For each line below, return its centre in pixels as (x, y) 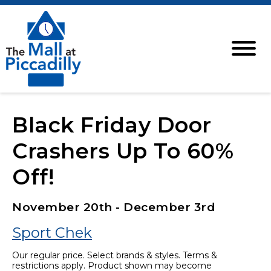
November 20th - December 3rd (114, 207)
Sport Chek (52, 233)
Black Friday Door (112, 125)
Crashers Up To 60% (123, 151)
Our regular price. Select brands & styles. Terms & (115, 255)
